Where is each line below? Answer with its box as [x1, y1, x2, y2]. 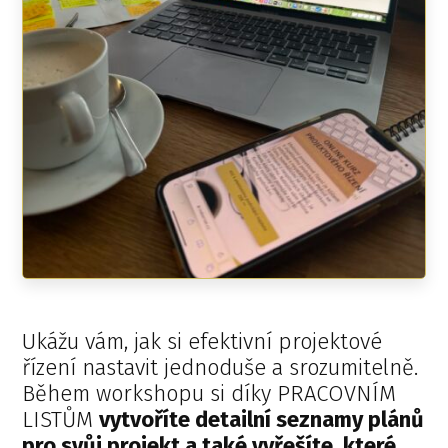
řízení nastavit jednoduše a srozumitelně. [22, 354, 419, 382]
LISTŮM [22, 406, 100, 434]
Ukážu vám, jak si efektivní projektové [22, 328, 383, 356]
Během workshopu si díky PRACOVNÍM [22, 380, 397, 408]
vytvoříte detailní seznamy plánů [99, 406, 425, 434]
